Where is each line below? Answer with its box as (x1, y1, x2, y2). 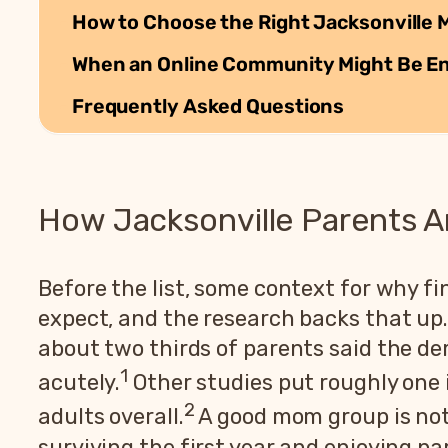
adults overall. (38, 403, 184, 431)
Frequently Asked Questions (71, 93, 345, 118)
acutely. (38, 369, 121, 397)
